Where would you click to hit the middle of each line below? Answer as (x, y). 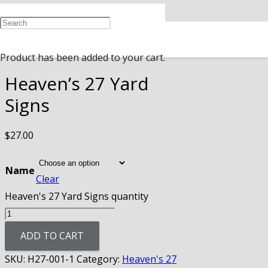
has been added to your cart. (100, 57)
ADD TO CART (52, 235)
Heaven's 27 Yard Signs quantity (77, 196)
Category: (99, 259)
